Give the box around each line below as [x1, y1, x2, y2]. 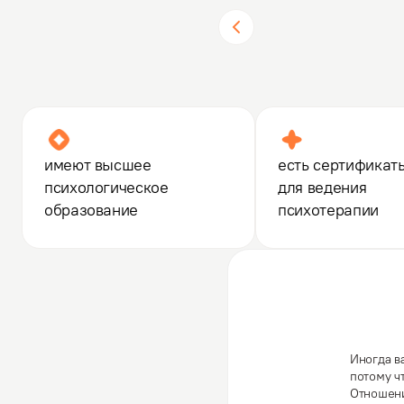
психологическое [44, 177, 169, 197]
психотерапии [278, 199, 379, 220]
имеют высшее [44, 154, 151, 175]
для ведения [278, 177, 367, 197]
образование [44, 199, 139, 220]
